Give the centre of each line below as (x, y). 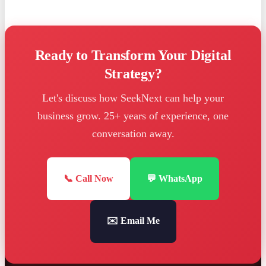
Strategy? (133, 74)
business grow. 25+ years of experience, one (133, 116)
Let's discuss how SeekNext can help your (133, 98)
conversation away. (133, 134)
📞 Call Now (88, 179)
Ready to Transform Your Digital (133, 56)
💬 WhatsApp (175, 179)
